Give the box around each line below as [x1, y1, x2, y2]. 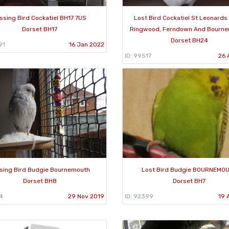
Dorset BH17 [22, 25, 58, 33]
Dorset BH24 [170, 36, 208, 44]
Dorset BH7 [173, 177, 206, 185]
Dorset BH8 [22, 177, 57, 185]
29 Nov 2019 [68, 192, 104, 200]
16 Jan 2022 [69, 40, 104, 48]
